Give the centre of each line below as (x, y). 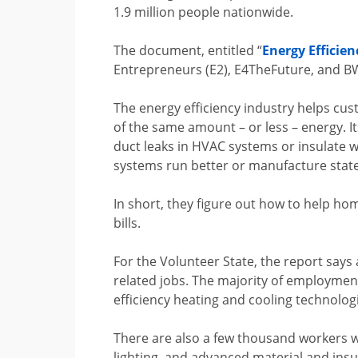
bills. (127, 223)
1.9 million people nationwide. (204, 12)
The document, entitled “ (188, 50)
